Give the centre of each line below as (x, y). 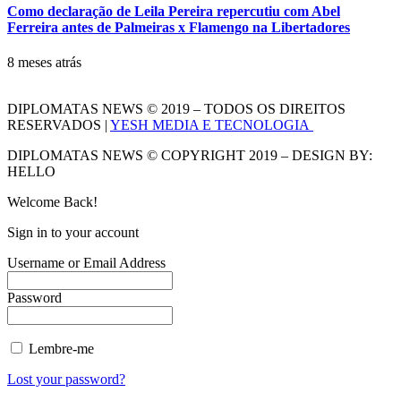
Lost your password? (66, 379)
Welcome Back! (52, 201)
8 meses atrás (44, 62)
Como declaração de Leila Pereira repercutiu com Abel (174, 11)
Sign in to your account (73, 232)
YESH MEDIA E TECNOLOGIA (212, 124)
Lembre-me (60, 348)
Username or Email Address (86, 262)
